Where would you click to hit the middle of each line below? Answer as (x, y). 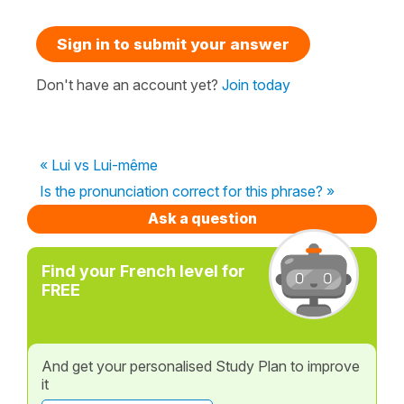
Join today (256, 84)
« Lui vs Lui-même (99, 165)
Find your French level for (143, 271)
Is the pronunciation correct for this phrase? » (187, 191)
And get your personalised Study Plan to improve (201, 366)
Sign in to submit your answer (173, 44)
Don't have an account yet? (129, 84)
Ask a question (202, 218)
